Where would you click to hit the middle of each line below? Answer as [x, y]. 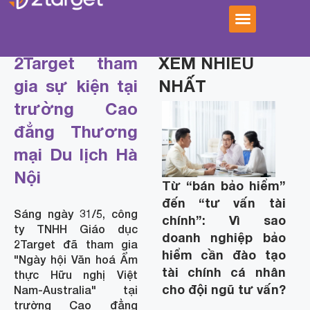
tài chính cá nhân [224, 272]
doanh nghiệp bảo [224, 237]
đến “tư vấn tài [224, 202]
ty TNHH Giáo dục [76, 229]
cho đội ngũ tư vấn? [224, 289]
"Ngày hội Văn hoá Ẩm [76, 259]
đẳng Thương [76, 131]
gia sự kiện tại [76, 86]
